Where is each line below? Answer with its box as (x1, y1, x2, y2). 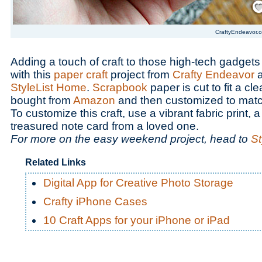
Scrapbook (92, 81, 147, 94)
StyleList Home (11, 81, 87, 94)
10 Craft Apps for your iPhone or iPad (43, 214, 230, 226)
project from (108, 68, 173, 81)
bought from (11, 94, 73, 106)
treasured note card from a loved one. (11, 120, 199, 132)
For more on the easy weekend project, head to (11, 133, 251, 145)
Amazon (73, 94, 115, 106)
